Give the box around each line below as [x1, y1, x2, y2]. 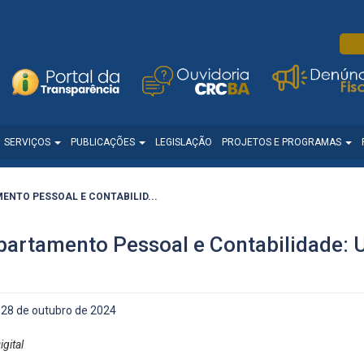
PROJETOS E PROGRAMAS [222, 136, 344, 149]
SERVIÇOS [4, 136, 53, 149]
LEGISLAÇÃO [155, 136, 212, 149]
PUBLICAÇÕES [71, 136, 137, 149]
